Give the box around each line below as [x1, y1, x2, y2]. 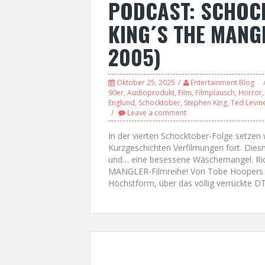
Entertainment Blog [190, 77, 254, 88]
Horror [238, 88, 262, 98]
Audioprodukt [127, 88, 174, 98]
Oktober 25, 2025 [117, 77, 175, 88]
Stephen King [184, 98, 227, 108]
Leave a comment [127, 108, 186, 118]
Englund [108, 98, 135, 108]
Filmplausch [195, 88, 235, 98]
